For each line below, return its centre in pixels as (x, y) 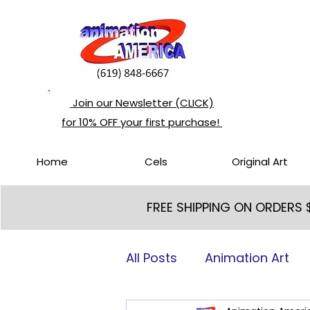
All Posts (152, 258)
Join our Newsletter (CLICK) (142, 103)
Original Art (259, 162)
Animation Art (247, 258)
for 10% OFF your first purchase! (142, 122)
